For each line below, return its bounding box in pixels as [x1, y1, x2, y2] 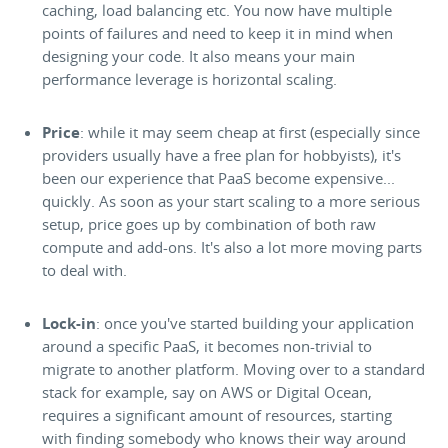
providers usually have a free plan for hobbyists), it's [42, 145, 402, 165]
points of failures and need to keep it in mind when [42, 23, 394, 43]
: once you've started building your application [96, 313, 415, 333]
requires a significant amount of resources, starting [42, 405, 393, 425]
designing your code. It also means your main [42, 46, 356, 66]
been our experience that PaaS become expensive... [42, 168, 396, 188]
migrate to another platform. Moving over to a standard [42, 359, 426, 379]
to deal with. [42, 260, 128, 280]
